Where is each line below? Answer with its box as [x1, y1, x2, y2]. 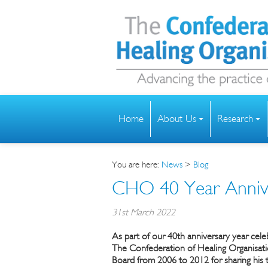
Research [217, 112, 253, 125]
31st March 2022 [112, 206, 175, 218]
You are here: [112, 159, 162, 170]
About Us [157, 112, 196, 125]
